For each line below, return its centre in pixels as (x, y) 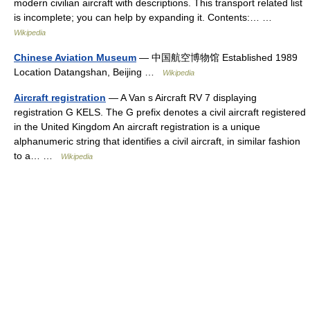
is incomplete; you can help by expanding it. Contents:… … (146, 17)
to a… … (37, 155)
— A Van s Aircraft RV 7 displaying (181, 97)
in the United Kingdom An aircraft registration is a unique (137, 126)
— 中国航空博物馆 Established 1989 (217, 57)
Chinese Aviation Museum (75, 57)
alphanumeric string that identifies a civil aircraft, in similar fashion (157, 141)
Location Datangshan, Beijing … (88, 72)
